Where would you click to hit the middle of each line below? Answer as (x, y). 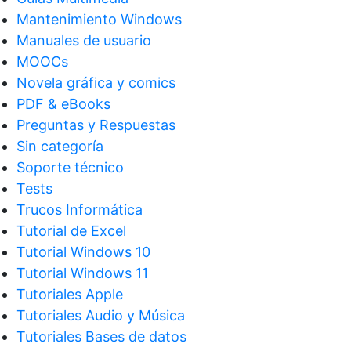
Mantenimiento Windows (99, 19)
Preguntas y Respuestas (96, 125)
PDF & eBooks (63, 103)
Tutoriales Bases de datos (101, 336)
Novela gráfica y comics (96, 82)
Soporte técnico (70, 167)
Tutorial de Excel (71, 230)
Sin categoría (60, 146)
